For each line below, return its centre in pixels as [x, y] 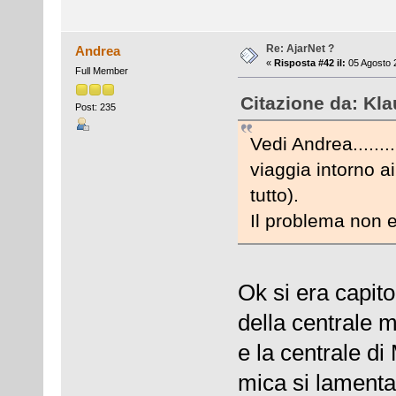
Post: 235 [95, 107]
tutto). [274, 195]
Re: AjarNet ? [300, 49]
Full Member [101, 71]
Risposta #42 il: [309, 63]
